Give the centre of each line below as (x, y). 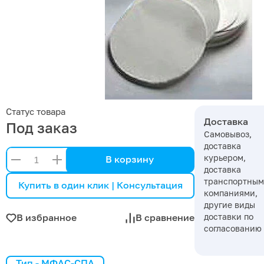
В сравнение (165, 218)
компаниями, (231, 193)
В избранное (47, 218)
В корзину (130, 159)
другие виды (230, 204)
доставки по (229, 216)
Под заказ (42, 127)
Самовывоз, (228, 134)
